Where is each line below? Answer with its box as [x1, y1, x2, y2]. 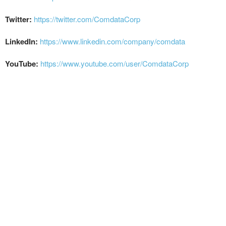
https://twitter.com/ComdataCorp [34, 13, 140, 24]
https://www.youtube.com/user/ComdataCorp [40, 58, 189, 69]
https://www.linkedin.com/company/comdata [40, 35, 185, 46]
